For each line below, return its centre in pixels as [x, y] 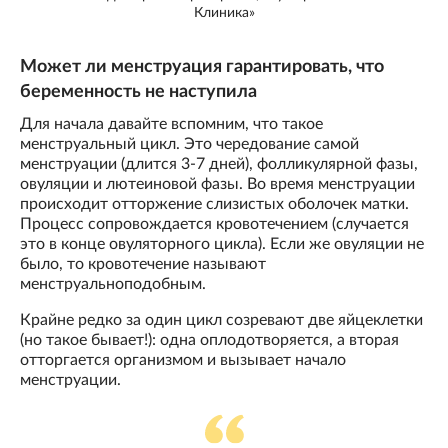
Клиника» [224, 13]
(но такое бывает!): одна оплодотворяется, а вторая [209, 339]
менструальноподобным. [113, 283]
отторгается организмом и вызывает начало [183, 359]
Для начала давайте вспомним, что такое [171, 123]
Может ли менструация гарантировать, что [202, 66]
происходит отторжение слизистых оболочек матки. [214, 203]
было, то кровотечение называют [143, 263]
